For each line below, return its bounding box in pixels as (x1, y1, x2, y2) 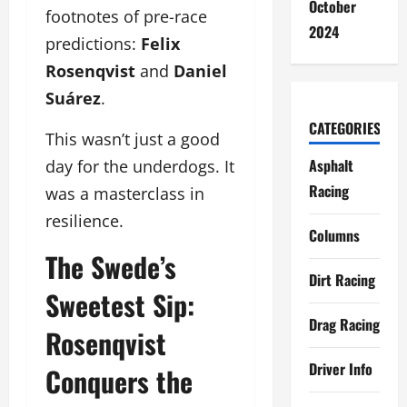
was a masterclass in (45, 183, 204, 205)
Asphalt (308, 154, 353, 176)
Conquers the (45, 361, 193, 402)
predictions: (45, 33, 141, 55)
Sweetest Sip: (45, 284, 194, 326)
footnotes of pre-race (45, 5, 207, 28)
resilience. (45, 210, 124, 233)
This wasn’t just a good (45, 128, 220, 151)
